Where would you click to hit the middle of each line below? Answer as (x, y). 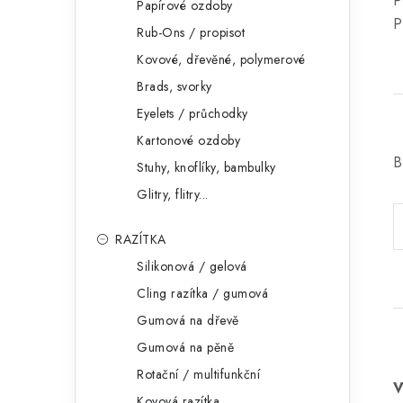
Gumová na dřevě (188, 320)
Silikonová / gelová (192, 266)
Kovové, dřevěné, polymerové (221, 59)
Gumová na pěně (185, 347)
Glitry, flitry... (173, 194)
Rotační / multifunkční (198, 374)
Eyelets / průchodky (193, 113)
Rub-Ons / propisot (191, 32)
